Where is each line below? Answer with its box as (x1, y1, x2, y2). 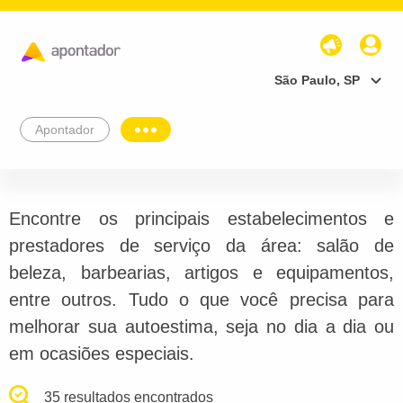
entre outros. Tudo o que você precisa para (9, 289, 394, 309)
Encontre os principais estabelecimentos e (9, 208, 394, 228)
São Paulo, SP (274, 72, 360, 87)
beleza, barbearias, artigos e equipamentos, (9, 262, 394, 282)
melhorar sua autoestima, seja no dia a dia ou (9, 316, 394, 336)
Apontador (35, 121, 94, 137)
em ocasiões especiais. (9, 343, 194, 363)
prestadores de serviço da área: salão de (9, 235, 394, 255)
